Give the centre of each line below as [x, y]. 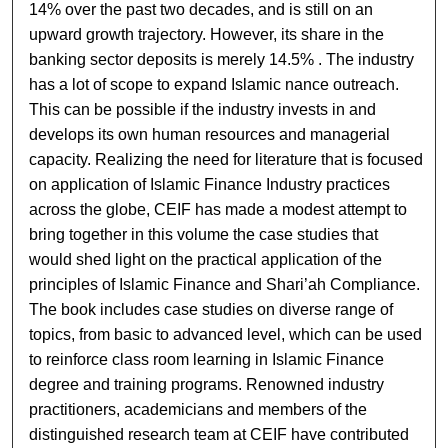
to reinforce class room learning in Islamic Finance [207, 359]
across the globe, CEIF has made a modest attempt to [218, 209]
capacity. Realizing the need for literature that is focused [226, 159]
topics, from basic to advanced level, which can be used [226, 334]
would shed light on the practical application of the [206, 259]
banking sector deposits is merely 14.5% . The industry [222, 59]
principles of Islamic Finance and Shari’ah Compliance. [225, 284]
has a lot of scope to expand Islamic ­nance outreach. [214, 84]
